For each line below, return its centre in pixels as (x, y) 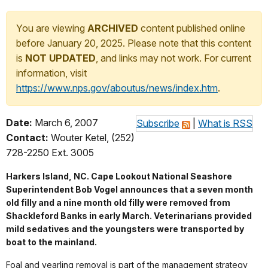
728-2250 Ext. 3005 (50, 153)
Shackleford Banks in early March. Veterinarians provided (129, 216)
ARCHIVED (113, 28)
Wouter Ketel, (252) (92, 138)
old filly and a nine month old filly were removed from (118, 203)
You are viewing (52, 28)
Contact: (27, 138)
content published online (192, 28)
